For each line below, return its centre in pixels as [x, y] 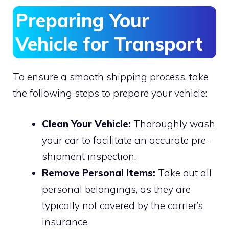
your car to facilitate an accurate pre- [126, 140]
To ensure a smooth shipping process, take [111, 76]
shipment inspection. [89, 156]
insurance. [65, 222]
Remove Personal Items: [99, 173]
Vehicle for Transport [109, 43]
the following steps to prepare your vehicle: [110, 93]
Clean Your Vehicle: [86, 124]
